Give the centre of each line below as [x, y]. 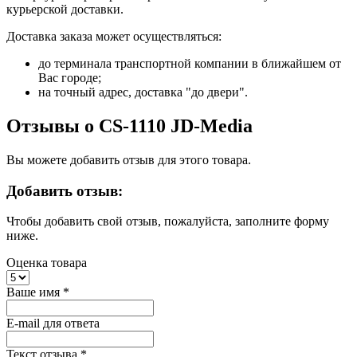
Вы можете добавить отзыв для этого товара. [129, 160]
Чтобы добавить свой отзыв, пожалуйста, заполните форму [168, 222]
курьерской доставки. [65, 10]
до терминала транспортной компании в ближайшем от [190, 64]
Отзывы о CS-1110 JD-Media [129, 126]
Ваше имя [33, 292]
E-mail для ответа [53, 324]
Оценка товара [47, 263]
